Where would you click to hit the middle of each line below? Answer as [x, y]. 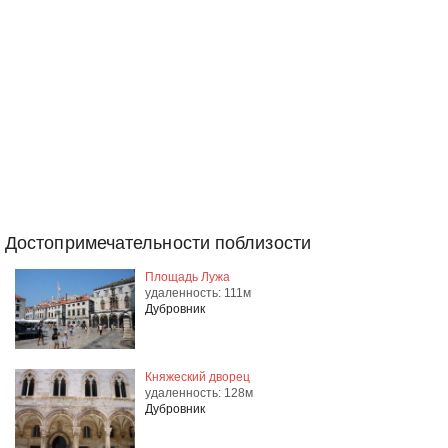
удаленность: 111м [198, 293]
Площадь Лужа [187, 277]
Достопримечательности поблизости [158, 243]
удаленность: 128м [199, 393]
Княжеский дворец [197, 377]
